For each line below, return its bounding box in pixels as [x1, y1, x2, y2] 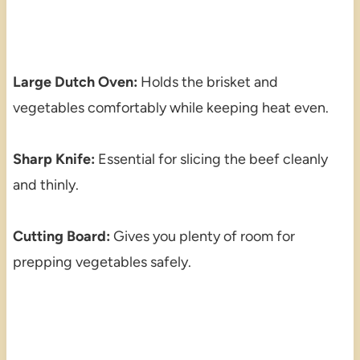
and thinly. [12, 175, 79, 194]
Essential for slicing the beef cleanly [94, 149, 328, 168]
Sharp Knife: [12, 149, 95, 168]
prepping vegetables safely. [12, 252, 191, 271]
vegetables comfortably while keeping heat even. [12, 98, 329, 117]
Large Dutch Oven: [12, 72, 137, 91]
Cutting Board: [12, 227, 110, 245]
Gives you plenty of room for [109, 227, 295, 245]
